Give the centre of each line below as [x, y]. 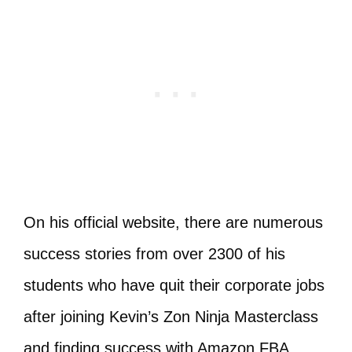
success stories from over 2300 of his [154, 254]
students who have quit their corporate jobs [174, 286]
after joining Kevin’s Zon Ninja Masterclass [171, 317]
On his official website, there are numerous [173, 223]
